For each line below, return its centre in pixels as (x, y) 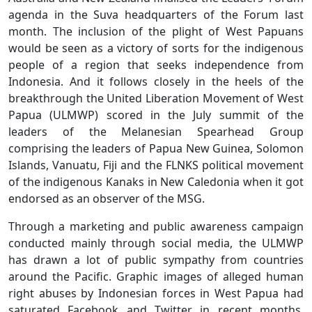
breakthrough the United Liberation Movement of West (156, 98)
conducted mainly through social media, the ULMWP (156, 243)
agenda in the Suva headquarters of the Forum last (156, 14)
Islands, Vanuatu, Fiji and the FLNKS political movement (156, 165)
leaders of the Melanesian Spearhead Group (156, 131)
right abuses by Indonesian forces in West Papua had (156, 293)
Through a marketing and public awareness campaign (156, 226)
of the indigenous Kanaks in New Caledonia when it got (156, 181)
